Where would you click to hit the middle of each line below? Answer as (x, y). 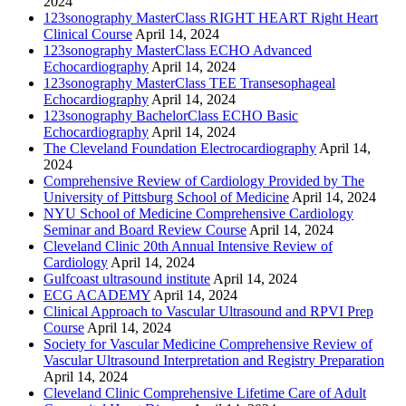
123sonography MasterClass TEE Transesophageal (189, 82)
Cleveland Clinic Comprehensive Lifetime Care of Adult (205, 392)
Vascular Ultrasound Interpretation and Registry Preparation (214, 360)
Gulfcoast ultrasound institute (127, 278)
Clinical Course (88, 34)
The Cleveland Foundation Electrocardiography (180, 148)
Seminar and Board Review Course (145, 229)
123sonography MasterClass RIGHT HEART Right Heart (211, 17)
